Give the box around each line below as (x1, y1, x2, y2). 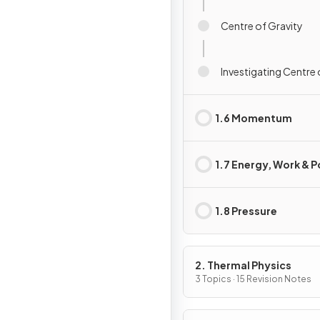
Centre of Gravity (221, 19, 303, 32)
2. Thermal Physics (195, 259, 291, 271)
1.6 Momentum (215, 111, 292, 124)
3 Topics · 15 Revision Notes (195, 274, 311, 284)
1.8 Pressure (215, 204, 277, 217)
